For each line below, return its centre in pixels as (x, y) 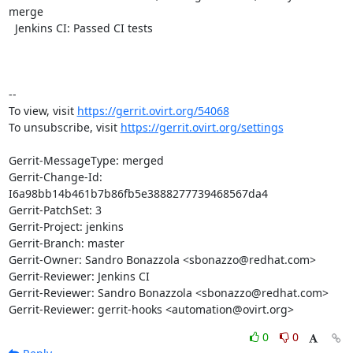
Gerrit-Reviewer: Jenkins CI (79, 276)
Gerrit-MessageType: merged (86, 160)
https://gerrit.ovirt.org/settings (202, 127)
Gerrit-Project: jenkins (66, 226)
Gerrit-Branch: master (66, 243)
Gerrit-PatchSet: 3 (55, 210)
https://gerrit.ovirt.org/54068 (153, 110)
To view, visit (43, 110)
